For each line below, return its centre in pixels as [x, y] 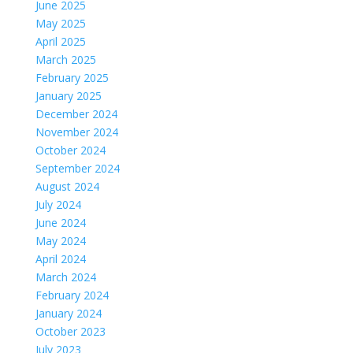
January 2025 [68, 95]
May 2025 [60, 23]
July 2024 [58, 204]
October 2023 [70, 331]
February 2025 [72, 77]
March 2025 [65, 59]
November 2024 [76, 132]
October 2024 [70, 150]
